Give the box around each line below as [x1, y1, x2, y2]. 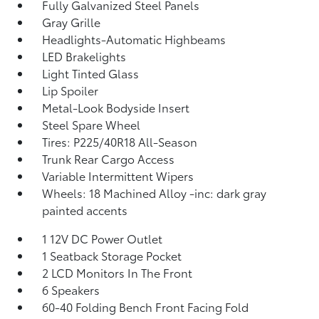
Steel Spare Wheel [42, 116, 141, 132]
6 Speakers [42, 281, 100, 298]
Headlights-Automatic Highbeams [42, 31, 226, 47]
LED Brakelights [42, 48, 127, 64]
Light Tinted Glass [42, 65, 140, 81]
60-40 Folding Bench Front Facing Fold [42, 298, 249, 315]
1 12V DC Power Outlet [42, 230, 163, 246]
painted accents [42, 202, 128, 218]
